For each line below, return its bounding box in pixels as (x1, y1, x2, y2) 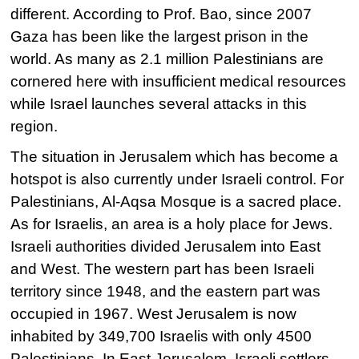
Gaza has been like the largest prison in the (10, 28, 309, 45)
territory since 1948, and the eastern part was (10, 283, 321, 300)
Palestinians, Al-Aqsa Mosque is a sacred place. (10, 193, 342, 210)
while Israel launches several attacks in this (10, 95, 308, 112)
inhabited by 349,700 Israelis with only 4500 (10, 328, 313, 345)
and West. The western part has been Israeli (10, 260, 315, 277)
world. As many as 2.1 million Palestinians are (10, 50, 325, 67)
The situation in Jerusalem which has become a (10, 148, 339, 165)
